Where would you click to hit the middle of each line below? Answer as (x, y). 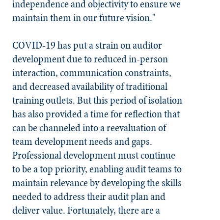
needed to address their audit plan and (89, 196)
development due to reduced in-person (90, 59)
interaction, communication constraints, (92, 73)
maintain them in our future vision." (85, 18)
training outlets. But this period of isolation (97, 100)
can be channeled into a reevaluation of (89, 128)
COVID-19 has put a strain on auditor (87, 45)
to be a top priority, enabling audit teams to (97, 169)
